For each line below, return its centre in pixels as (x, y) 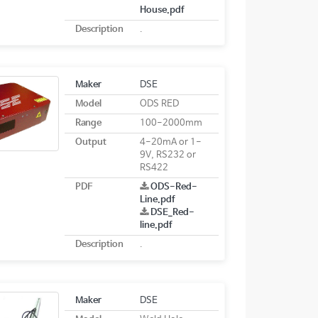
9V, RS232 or (168, 155)
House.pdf (161, 11)
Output (91, 143)
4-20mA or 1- (170, 143)
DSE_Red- (172, 213)
